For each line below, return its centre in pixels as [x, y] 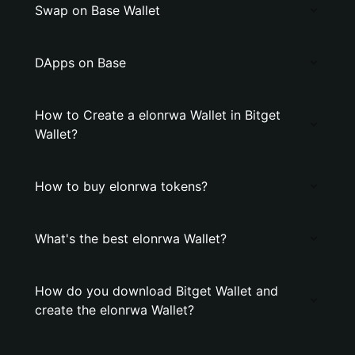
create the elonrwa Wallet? [115, 310]
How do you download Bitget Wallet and [157, 291]
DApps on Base [80, 63]
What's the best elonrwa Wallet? [131, 239]
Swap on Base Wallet [97, 10]
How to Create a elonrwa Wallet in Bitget [158, 115]
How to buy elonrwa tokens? [121, 186]
